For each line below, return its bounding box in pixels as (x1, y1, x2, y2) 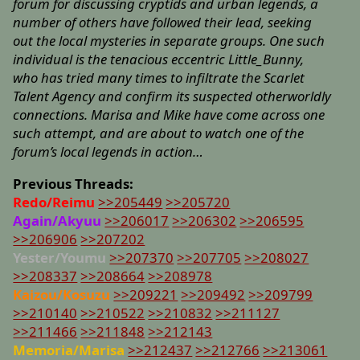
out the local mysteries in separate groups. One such (13, 31, 325, 50)
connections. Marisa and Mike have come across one (13, 104, 325, 124)
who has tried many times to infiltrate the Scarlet (13, 67, 305, 87)
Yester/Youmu (13, 247, 107, 267)
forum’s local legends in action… (13, 141, 204, 161)
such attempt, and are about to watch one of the (13, 123, 305, 142)
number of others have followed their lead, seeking (13, 12, 313, 31)
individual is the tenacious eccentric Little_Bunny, (13, 49, 305, 68)
